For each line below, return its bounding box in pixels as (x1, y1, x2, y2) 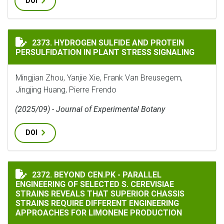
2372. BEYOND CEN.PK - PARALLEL (32, 170, 161, 179)
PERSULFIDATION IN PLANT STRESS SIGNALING (15, 47, 194, 57)
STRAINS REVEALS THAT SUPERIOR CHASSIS (15, 189, 184, 198)
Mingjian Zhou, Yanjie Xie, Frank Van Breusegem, (15, 73, 182, 82)
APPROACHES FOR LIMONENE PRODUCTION (15, 208, 182, 217)
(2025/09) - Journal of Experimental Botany (15, 104, 165, 114)
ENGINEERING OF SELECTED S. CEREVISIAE (15, 179, 174, 189)
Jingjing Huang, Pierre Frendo (15, 85, 116, 94)
